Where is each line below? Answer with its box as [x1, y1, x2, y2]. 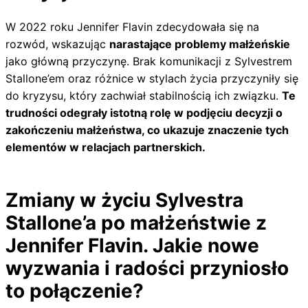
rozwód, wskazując [5, 36, 109, 51]
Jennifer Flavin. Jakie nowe [5, 233, 259, 257]
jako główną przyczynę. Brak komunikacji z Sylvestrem [5, 54, 292, 68]
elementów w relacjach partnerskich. [5, 140, 206, 154]
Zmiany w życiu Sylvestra [5, 188, 243, 212]
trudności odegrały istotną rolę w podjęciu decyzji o [5, 105, 283, 120]
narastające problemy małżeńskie [109, 36, 290, 51]
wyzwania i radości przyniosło [5, 256, 289, 280]
